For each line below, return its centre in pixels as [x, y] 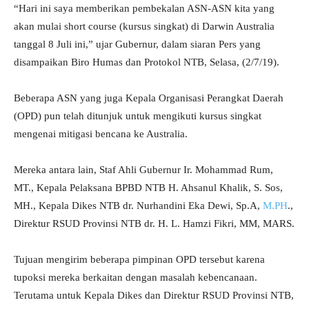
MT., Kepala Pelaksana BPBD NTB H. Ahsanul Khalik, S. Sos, [148, 188]
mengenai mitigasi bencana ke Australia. [101, 134]
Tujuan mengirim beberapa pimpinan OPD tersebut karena [139, 260]
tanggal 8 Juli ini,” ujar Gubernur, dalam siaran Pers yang [137, 44]
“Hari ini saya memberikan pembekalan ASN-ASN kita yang [144, 9]
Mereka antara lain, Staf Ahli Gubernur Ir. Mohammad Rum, [143, 170]
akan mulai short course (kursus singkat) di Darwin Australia [144, 27]
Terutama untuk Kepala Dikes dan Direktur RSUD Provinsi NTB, [154, 296]
